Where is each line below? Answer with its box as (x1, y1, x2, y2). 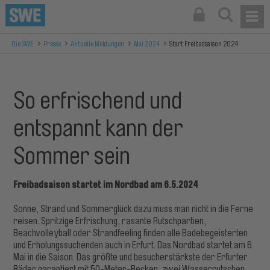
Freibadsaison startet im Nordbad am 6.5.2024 (13, 179, 199, 190)
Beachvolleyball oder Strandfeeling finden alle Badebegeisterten (13, 228, 248, 239)
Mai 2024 (134, 40, 160, 48)
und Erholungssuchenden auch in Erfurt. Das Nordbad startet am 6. (13, 240, 254, 251)
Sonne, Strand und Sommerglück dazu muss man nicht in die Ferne (13, 204, 254, 215)
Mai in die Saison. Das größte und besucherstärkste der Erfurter (13, 252, 248, 263)
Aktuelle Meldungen (71, 40, 125, 48)
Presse (43, 40, 61, 48)
